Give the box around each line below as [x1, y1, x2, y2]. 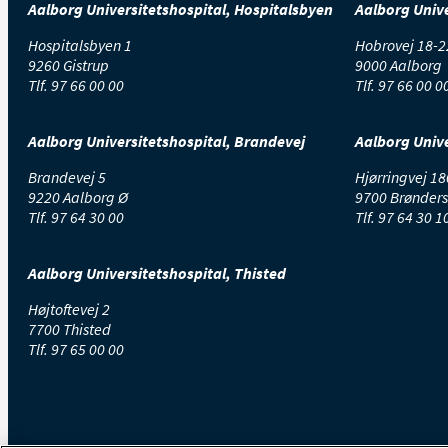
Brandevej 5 [28, 166, 106, 187]
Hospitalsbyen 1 [28, 34, 132, 55]
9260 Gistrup [28, 54, 109, 75]
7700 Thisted [28, 318, 111, 339]
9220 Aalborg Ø [28, 186, 128, 207]
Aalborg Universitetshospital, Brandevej [28, 130, 305, 151]
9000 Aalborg [355, 54, 442, 75]
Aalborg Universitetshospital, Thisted [28, 262, 286, 283]
